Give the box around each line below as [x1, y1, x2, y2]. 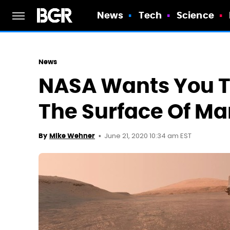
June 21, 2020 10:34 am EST [104, 131, 191, 142]
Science [177, 9, 214, 21]
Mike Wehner [49, 131, 95, 140]
